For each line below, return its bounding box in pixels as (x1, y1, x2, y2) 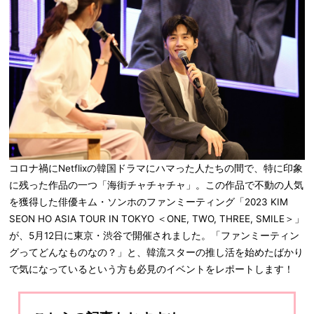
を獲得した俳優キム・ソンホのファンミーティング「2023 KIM (9, 196, 288, 207)
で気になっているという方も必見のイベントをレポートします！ (9, 263, 294, 275)
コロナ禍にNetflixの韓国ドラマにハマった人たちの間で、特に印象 (9, 162, 303, 174)
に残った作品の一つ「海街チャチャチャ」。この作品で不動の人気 (9, 179, 303, 191)
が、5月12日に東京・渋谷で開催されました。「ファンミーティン (9, 229, 299, 241)
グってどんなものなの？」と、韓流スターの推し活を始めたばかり (9, 246, 303, 258)
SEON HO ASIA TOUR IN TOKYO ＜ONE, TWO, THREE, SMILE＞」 (9, 212, 304, 224)
